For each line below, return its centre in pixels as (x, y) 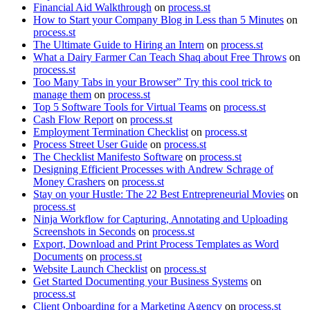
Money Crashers (69, 181)
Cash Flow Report (73, 119)
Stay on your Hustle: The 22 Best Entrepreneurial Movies (159, 194)
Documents (58, 256)
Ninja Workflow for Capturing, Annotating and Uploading (161, 219)
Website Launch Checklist (90, 268)
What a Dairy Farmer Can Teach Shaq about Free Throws (160, 57)
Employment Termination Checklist (111, 131)
